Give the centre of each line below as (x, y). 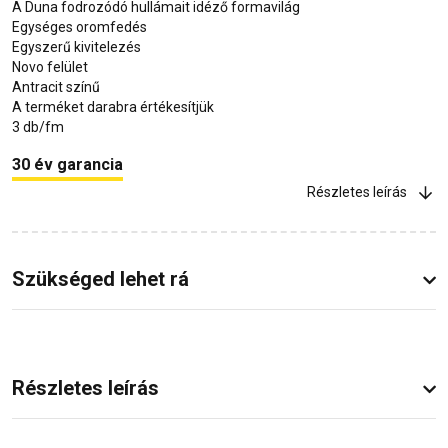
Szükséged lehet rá (100, 278)
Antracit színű (56, 87)
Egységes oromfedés (79, 27)
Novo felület (50, 67)
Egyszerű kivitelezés (76, 47)
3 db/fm (38, 127)
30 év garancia (67, 165)
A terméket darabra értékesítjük (113, 107)
